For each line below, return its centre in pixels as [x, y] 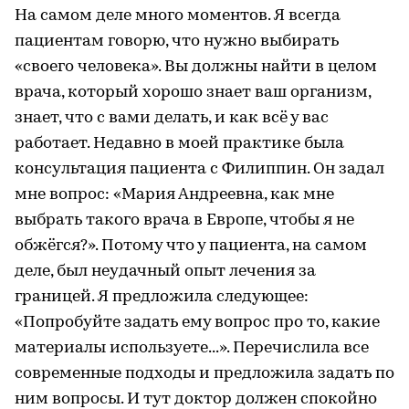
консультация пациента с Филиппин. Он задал [199, 169]
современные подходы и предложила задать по [204, 373]
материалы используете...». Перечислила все [192, 348]
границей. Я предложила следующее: [162, 297]
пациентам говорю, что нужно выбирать [177, 41]
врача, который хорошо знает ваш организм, [193, 92]
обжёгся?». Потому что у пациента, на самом [191, 246]
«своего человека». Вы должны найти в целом [196, 67]
